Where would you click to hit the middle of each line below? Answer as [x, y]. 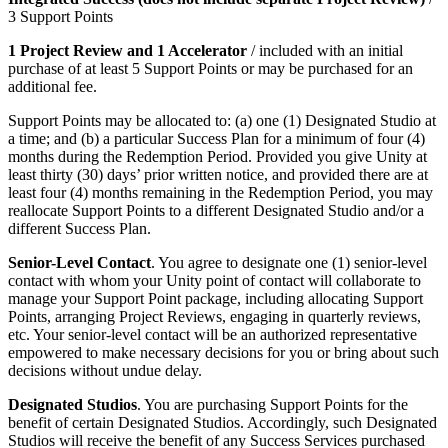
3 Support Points [60, 17]
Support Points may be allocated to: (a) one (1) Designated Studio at [222, 121]
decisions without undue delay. [105, 371]
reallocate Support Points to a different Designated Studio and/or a [216, 211]
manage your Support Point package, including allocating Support [215, 299]
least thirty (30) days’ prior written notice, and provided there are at [218, 175]
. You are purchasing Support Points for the [272, 405]
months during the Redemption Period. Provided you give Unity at [217, 157]
